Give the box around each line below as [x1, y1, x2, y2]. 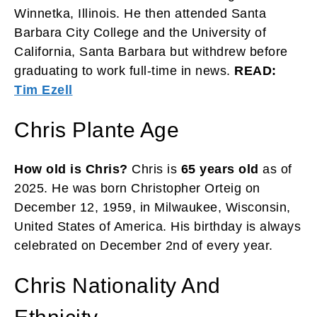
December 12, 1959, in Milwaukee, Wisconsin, [14, 200, 291, 214]
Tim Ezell [14, 82, 73, 97]
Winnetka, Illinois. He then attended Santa [14, 6, 266, 21]
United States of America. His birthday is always [14, 219, 301, 234]
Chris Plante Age [14, 117, 179, 142]
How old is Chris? [14, 161, 128, 176]
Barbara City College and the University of [14, 25, 266, 40]
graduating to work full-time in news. [14, 63, 234, 78]
